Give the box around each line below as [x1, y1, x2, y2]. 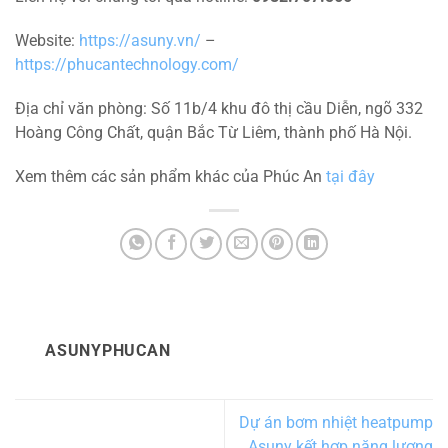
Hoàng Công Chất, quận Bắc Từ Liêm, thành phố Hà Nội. [15, 124, 412, 143]
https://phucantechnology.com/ [15, 55, 239, 74]
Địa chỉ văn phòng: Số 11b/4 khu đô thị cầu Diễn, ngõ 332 [15, 100, 423, 119]
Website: [15, 31, 79, 50]
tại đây [326, 168, 375, 187]
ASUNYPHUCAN [45, 342, 171, 361]
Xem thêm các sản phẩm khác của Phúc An [15, 168, 326, 187]
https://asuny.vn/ [79, 31, 201, 50]
